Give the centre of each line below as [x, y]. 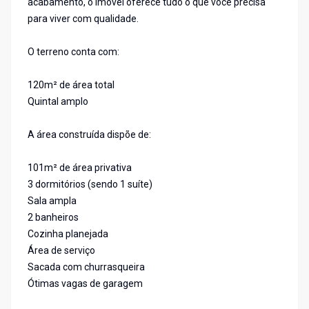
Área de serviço [61, 251]
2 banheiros [53, 218]
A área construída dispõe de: [89, 135]
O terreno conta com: [73, 52]
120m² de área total [71, 85]
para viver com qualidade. [83, 19]
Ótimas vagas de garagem [85, 284]
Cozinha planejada [68, 234]
